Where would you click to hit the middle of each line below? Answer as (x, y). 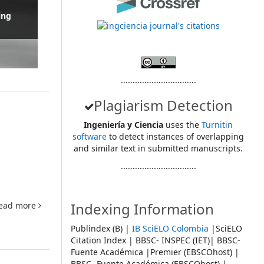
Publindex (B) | (101, 228)
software (90, 136)
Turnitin (217, 124)
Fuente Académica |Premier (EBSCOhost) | (155, 252)
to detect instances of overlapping (176, 136)
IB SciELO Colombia (170, 228)
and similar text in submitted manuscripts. (159, 148)
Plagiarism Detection (163, 105)
